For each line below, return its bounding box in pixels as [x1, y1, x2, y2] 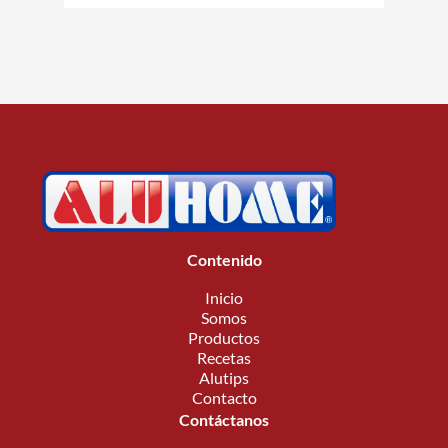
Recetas [197, 348, 251, 367]
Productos [188, 328, 260, 347]
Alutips [199, 368, 249, 387]
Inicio [205, 288, 243, 307]
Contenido [186, 250, 262, 269]
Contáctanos [179, 410, 269, 429]
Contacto [191, 388, 257, 407]
